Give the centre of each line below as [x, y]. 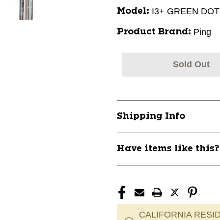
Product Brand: [154, 32]
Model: [133, 11]
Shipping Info [151, 116]
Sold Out [191, 64]
